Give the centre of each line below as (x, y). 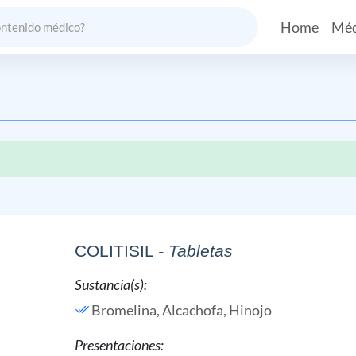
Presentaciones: (119, 345)
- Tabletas (195, 251)
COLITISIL (114, 251)
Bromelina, (126, 310)
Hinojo (250, 310)
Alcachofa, (195, 310)
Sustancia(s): (110, 284)
